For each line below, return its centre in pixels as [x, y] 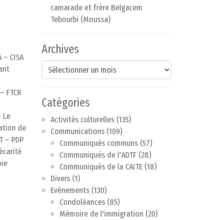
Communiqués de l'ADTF [98, 155]
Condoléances [82, 202]
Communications [78, 132]
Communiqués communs [99, 143]
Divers [60, 179]
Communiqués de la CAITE [101, 167]
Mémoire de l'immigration [101, 214]
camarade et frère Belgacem [96, 8]
